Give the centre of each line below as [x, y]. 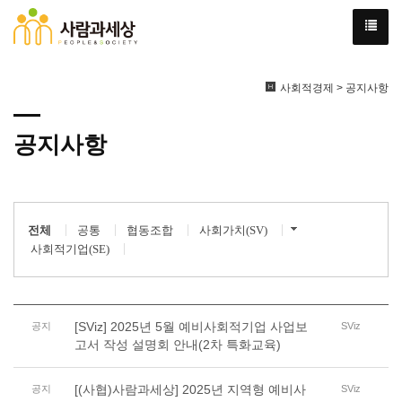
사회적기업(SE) [70, 249]
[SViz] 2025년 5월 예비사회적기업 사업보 [191, 327]
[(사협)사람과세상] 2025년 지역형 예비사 [190, 389]
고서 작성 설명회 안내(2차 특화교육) [177, 345]
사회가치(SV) [233, 230]
